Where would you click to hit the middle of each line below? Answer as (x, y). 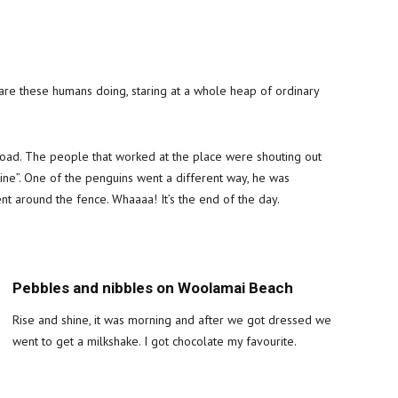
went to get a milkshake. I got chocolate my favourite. (155, 341)
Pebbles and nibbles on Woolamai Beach (153, 288)
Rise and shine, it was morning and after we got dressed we (172, 320)
